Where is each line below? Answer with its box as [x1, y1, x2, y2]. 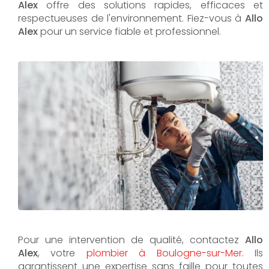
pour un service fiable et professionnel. [38, 25, 221, 38]
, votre [38, 246, 86, 260]
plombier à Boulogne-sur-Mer [86, 246, 242, 260]
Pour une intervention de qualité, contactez [18, 232, 245, 247]
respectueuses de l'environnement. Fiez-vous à [18, 11, 245, 25]
